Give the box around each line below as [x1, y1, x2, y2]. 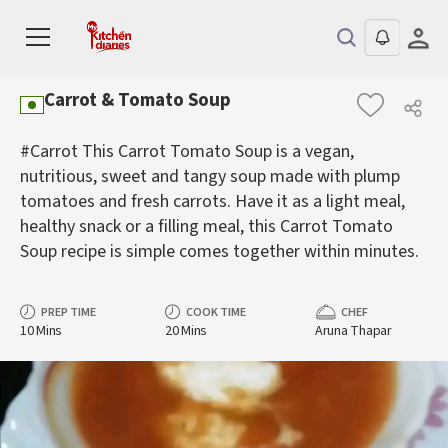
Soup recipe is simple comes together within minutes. [20, 239, 419, 264]
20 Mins [165, 321, 208, 341]
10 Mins [20, 321, 63, 341]
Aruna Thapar [315, 321, 392, 341]
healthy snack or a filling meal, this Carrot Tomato [20, 214, 393, 239]
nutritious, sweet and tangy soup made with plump [20, 164, 400, 189]
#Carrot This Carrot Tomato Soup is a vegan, [20, 139, 354, 164]
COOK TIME [186, 304, 247, 321]
